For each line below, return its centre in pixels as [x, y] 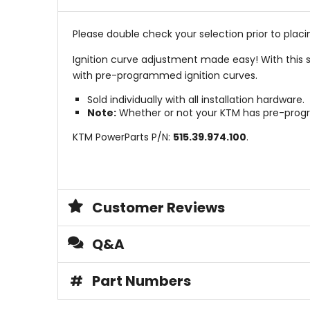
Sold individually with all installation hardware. [195, 100]
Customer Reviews [158, 208]
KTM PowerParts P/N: [122, 137]
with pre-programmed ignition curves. [165, 76]
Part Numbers [141, 281]
